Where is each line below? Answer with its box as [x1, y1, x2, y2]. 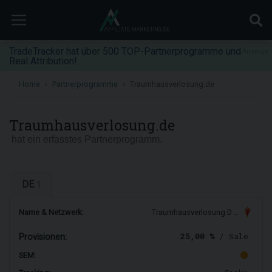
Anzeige [242, 47, 268, 55]
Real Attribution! [9, 55, 77, 67]
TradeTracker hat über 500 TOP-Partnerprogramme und [9, 46, 241, 57]
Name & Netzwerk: [19, 208, 83, 217]
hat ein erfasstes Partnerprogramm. [9, 134, 162, 144]
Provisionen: [19, 232, 67, 243]
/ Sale [214, 231, 248, 242]
